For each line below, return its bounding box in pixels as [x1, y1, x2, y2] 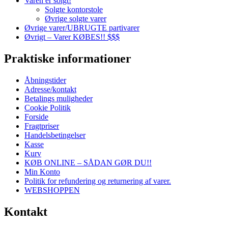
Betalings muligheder [24, 94, 93, 103]
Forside [24, 112, 48, 121]
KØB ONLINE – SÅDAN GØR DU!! [24, 158, 152, 167]
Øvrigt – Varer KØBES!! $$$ [24, 33, 120, 42]
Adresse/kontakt [24, 84, 76, 94]
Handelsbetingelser [24, 130, 85, 139]
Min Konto [24, 167, 60, 176]
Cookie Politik [24, 103, 71, 112]
